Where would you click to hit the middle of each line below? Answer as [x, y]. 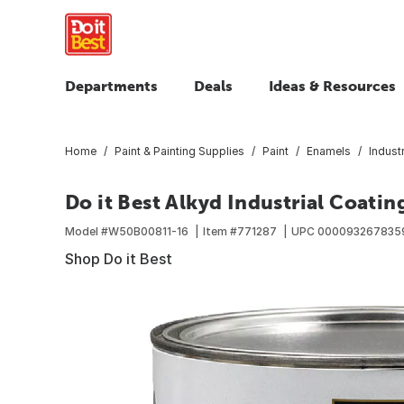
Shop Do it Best [119, 258]
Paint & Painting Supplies [179, 151]
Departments [111, 86]
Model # [87, 231]
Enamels [329, 151]
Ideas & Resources [332, 86]
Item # [220, 231]
